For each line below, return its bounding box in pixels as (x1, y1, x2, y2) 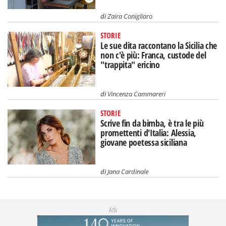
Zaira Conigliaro (107, 12, 153, 21)
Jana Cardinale (107, 166, 149, 176)
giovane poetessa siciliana (100, 136, 187, 148)
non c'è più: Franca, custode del (100, 49, 206, 62)
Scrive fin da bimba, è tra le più (100, 117, 204, 129)
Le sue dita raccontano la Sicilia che (100, 39, 217, 52)
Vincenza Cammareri (107, 89, 166, 98)
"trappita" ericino (100, 59, 160, 71)
